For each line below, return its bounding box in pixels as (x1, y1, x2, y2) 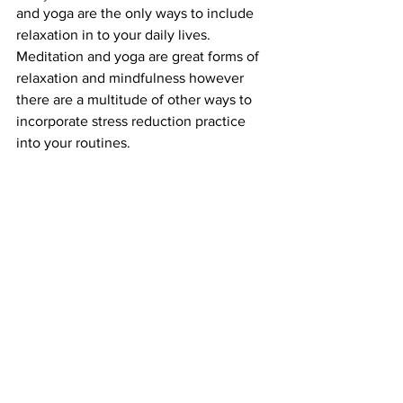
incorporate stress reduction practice (16, 112, 249, 129)
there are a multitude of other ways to (16, 91, 255, 107)
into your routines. (16, 134, 134, 150)
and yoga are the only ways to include (16, 4, 257, 21)
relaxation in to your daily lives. (16, 26, 214, 42)
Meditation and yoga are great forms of (16, 48, 263, 64)
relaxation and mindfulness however (16, 69, 247, 85)
